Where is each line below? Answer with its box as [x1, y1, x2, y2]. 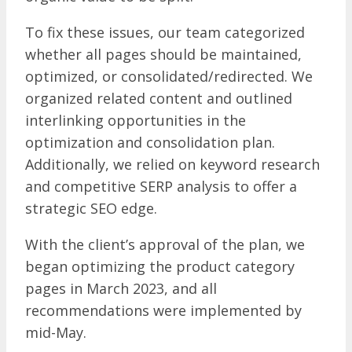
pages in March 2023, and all [25, 278, 217, 298]
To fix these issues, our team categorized [25, 22, 305, 42]
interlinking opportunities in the [25, 110, 246, 130]
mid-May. [25, 322, 90, 342]
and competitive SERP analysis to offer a [25, 176, 297, 196]
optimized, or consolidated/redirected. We [25, 66, 313, 86]
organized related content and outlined [25, 88, 292, 108]
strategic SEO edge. [25, 198, 157, 218]
